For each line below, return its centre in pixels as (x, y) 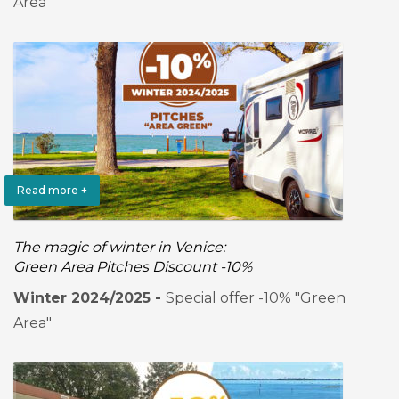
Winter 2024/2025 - (90, 298)
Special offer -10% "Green (256, 298)
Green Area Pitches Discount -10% (133, 267)
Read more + (52, 190)
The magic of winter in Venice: (119, 247)
